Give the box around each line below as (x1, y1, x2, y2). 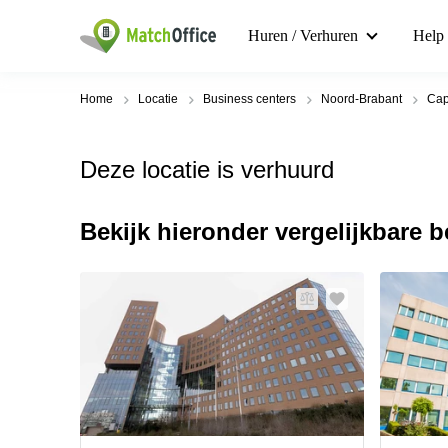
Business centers (203, 92, 296, 106)
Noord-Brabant (321, 92, 402, 106)
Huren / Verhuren (248, 27, 358, 44)
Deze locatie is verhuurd (80, 156, 334, 183)
